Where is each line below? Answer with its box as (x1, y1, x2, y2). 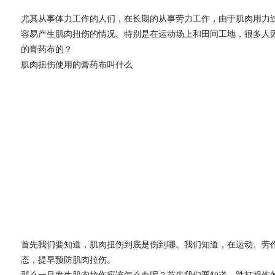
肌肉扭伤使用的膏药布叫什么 (20, 59, 133, 69)
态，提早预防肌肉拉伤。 (20, 254, 115, 265)
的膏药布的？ (20, 44, 72, 54)
